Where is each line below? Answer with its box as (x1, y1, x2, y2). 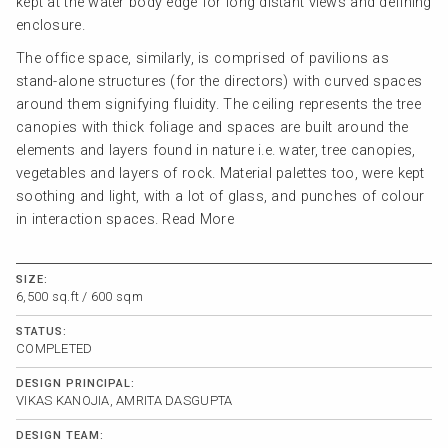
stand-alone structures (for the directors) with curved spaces (16, 72, 423, 90)
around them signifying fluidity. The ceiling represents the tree (16, 95, 421, 113)
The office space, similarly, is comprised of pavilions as (16, 49, 389, 67)
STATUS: (16, 324, 67, 338)
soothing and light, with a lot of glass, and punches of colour (16, 187, 425, 205)
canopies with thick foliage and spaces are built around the (16, 118, 409, 136)
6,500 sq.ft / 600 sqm (16, 288, 143, 304)
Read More (162, 210, 234, 228)
